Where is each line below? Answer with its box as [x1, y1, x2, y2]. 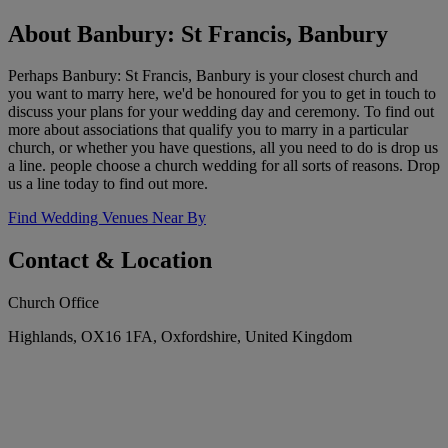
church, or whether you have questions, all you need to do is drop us [8, 139, 438, 157]
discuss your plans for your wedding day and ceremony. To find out [8, 103, 434, 121]
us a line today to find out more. [8, 175, 208, 193]
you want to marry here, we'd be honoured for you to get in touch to [8, 85, 436, 103]
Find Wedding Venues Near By [8, 209, 206, 227]
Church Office [8, 294, 99, 312]
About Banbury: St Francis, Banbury [8, 20, 388, 47]
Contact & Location [8, 247, 212, 274]
